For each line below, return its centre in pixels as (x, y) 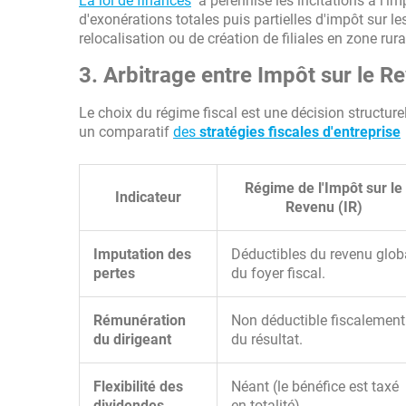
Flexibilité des (138, 387)
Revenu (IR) (324, 207)
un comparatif (126, 132)
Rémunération (140, 320)
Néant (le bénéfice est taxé (315, 387)
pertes (114, 273)
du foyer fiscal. (278, 273)
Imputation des (142, 254)
